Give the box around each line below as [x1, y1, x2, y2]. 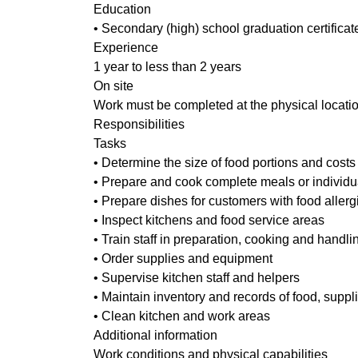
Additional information [93, 328, 217, 342]
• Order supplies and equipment [93, 252, 272, 265]
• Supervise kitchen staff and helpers [93, 271, 300, 284]
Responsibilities [93, 117, 185, 131]
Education [93, 2, 151, 16]
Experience [93, 41, 158, 54]
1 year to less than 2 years [93, 60, 241, 74]
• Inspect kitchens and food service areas [93, 213, 324, 227]
